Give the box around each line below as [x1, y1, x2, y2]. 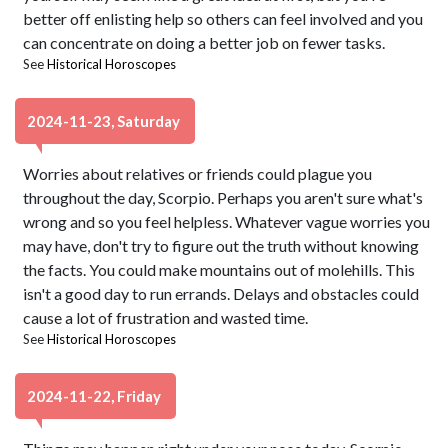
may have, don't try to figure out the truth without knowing [23, 236, 420, 255]
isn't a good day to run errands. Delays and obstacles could [23, 284, 420, 303]
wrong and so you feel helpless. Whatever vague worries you [23, 212, 431, 231]
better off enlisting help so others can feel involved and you [23, 9, 424, 28]
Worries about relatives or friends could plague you [23, 164, 373, 183]
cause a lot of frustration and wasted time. [23, 308, 309, 327]
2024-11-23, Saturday [27, 112, 183, 130]
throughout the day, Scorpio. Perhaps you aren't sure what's [23, 188, 424, 207]
